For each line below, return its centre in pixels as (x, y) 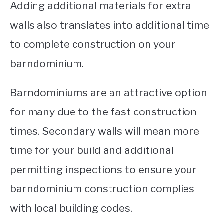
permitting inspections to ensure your (103, 169)
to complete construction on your (93, 44)
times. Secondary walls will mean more (105, 131)
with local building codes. (72, 208)
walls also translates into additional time (110, 25)
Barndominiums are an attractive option (109, 92)
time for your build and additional (92, 150)
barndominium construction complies (102, 188)
